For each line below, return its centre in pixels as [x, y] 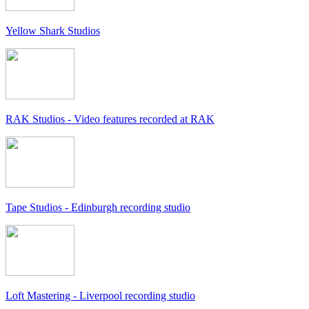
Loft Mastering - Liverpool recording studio [100, 296]
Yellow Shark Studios [53, 31]
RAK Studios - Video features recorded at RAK [110, 119]
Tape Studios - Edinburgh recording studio [98, 208]
